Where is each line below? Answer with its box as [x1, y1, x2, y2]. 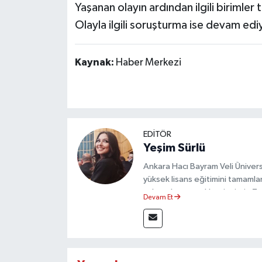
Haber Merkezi [115, 57, 181, 68]
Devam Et [143, 194, 174, 202]
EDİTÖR [143, 130, 171, 139]
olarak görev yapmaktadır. [143, 200, 242, 209]
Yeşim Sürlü [143, 142, 205, 154]
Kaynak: [74, 57, 116, 68]
